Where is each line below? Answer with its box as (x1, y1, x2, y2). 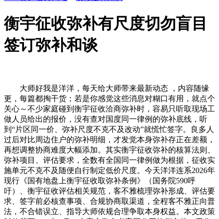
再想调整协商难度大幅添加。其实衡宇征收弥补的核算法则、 (4, 145, 215, 154)
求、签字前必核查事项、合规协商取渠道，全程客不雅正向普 (4, 197, 215, 205)
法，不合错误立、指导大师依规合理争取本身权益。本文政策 (4, 207, 215, 216)
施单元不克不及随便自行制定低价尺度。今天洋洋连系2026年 (4, 166, 215, 175)
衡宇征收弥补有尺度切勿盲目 (4, 15, 207, 33)
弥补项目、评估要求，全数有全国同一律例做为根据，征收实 (4, 155, 215, 164)
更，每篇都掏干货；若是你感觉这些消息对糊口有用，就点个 (4, 94, 215, 103)
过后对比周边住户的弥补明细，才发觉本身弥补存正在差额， (4, 135, 215, 144)
